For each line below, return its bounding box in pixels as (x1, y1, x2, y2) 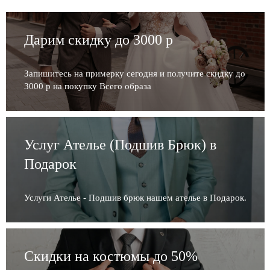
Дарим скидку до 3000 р (24, 31, 173, 48)
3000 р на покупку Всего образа (24, 81, 151, 91)
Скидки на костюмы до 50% (24, 248, 198, 264)
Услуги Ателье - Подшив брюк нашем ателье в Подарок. (24, 192, 246, 202)
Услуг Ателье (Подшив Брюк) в (24, 136, 216, 152)
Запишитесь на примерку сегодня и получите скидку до (24, 68, 245, 78)
